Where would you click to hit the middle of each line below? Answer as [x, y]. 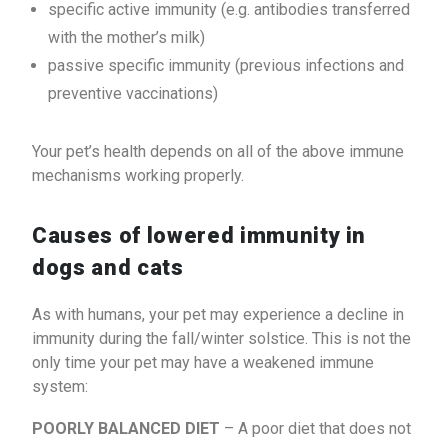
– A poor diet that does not [315, 429]
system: [60, 387]
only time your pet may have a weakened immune [203, 363]
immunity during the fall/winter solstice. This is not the [221, 339]
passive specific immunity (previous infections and [226, 66]
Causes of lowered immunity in [199, 236]
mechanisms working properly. [138, 176]
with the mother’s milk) [126, 38]
